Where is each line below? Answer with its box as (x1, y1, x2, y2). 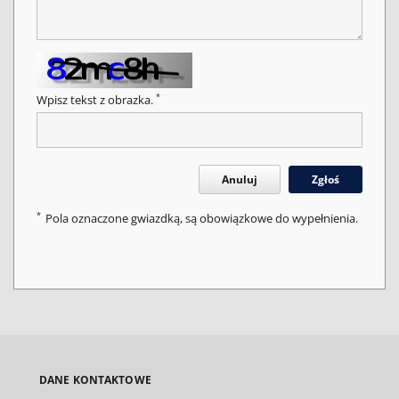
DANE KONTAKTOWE (39, 372, 151, 387)
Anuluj (222, 172, 257, 187)
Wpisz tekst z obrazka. (37, 93, 156, 108)
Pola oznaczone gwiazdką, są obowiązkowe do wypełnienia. (45, 211, 358, 226)
